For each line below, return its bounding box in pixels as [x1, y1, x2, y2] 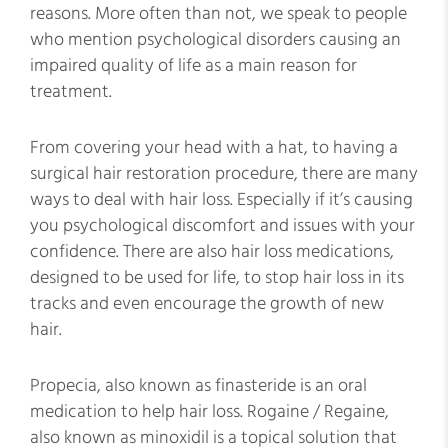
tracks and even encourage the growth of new [30, 291, 384, 316]
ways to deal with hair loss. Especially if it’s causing [30, 187, 413, 212]
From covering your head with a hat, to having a [30, 135, 398, 160]
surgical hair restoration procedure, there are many [30, 161, 418, 186]
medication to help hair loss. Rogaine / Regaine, [30, 399, 389, 424]
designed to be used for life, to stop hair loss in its [30, 265, 404, 290]
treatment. [30, 79, 112, 104]
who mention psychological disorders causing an [30, 27, 401, 52]
